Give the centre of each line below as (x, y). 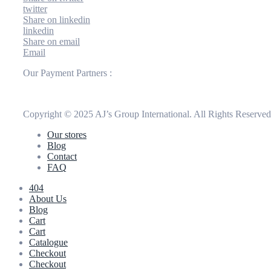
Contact (62, 156)
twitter (35, 8)
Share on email (51, 41)
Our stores (67, 134)
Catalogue (48, 242)
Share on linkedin (57, 19)
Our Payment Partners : (67, 73)
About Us (48, 198)
